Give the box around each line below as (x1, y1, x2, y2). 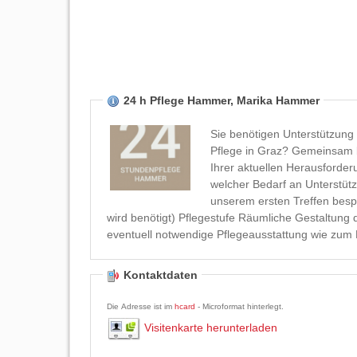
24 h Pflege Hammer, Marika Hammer (124, 94, 320, 107)
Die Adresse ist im (107, 302, 175, 311)
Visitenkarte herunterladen (144, 321, 277, 335)
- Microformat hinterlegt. (195, 302, 284, 311)
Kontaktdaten (124, 269, 198, 281)
